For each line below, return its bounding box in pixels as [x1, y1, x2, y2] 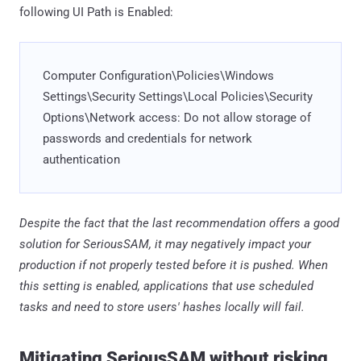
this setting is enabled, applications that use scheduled [19, 278, 313, 293]
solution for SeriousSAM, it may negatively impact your [19, 236, 311, 251]
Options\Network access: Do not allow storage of [43, 110, 311, 125]
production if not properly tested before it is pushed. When [19, 257, 328, 272]
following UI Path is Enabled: [19, 4, 173, 19]
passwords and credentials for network [43, 131, 252, 146]
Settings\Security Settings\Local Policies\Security [43, 89, 313, 104]
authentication [43, 151, 120, 167]
